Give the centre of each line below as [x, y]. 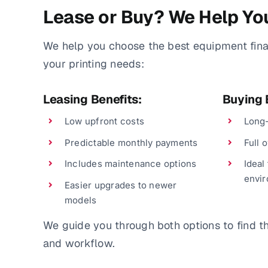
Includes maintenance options [130, 164]
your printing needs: [93, 64]
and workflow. [79, 243]
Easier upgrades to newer [121, 185]
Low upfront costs [104, 121]
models [80, 200]
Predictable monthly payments [131, 142]
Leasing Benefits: [92, 100]
